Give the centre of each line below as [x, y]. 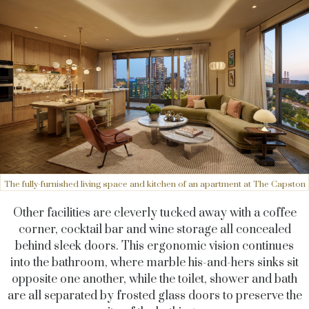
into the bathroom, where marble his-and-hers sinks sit [154, 263]
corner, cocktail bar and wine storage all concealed [154, 230]
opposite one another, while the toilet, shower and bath [154, 280]
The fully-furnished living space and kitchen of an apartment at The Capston [154, 185]
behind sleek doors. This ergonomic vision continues [154, 247]
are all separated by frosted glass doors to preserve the [154, 296]
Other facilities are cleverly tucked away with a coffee [154, 213]
